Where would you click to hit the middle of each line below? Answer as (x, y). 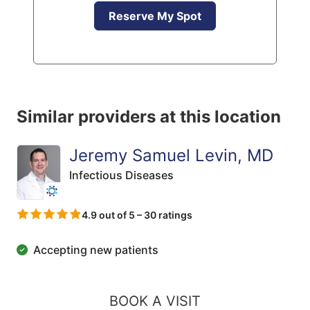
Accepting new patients (96, 249)
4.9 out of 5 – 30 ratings (137, 215)
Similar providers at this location (149, 117)
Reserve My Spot (155, 16)
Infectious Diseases (121, 175)
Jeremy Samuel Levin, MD (171, 155)
